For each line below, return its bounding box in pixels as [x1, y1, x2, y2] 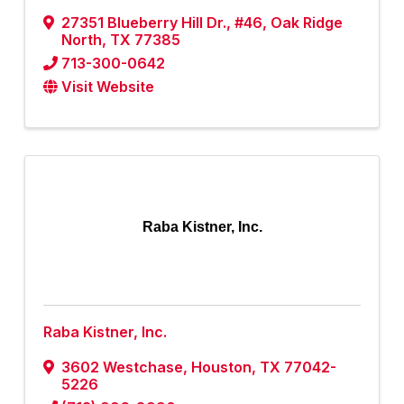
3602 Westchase [61, 358, 183, 377]
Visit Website [61, 78, 154, 96]
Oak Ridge [271, 14, 343, 32]
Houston [191, 358, 252, 377]
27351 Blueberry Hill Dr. [61, 14, 226, 32]
